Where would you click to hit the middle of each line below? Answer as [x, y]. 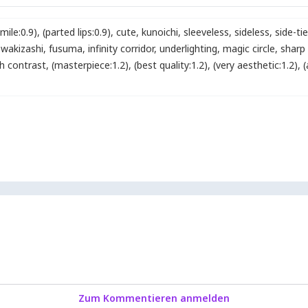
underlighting [188, 48]
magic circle [249, 48]
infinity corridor [121, 48]
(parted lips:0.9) [77, 32]
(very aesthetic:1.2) [255, 65]
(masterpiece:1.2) [90, 65]
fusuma [66, 48]
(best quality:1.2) [171, 65]
